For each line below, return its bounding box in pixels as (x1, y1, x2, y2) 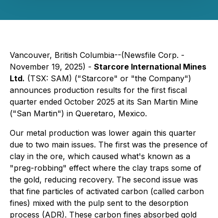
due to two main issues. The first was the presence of (10, 140, 208, 149)
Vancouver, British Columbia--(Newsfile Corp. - (10, 50, 184, 60)
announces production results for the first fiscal (10, 85, 187, 95)
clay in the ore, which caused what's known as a (10, 151, 190, 161)
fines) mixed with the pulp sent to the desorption (10, 198, 188, 208)
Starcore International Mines (94, 62, 206, 72)
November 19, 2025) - (10, 62, 94, 72)
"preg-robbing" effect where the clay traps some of (10, 163, 201, 173)
